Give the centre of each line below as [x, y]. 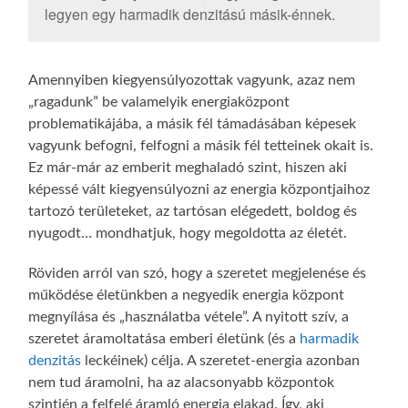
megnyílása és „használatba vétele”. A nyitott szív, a [189, 316]
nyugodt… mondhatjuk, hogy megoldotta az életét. [188, 233]
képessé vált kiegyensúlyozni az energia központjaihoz [199, 189]
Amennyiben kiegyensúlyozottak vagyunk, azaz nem [192, 80]
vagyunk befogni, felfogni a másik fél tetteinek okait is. [201, 145]
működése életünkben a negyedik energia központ [187, 295]
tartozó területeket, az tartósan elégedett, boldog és [193, 211]
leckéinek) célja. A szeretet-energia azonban [221, 360]
